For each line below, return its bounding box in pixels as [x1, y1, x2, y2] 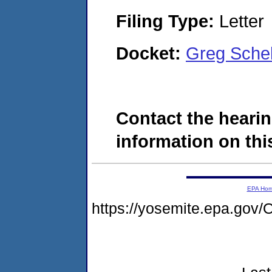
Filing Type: [116, 10, 214, 31]
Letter [214, 10, 264, 31]
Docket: [116, 43, 186, 64]
